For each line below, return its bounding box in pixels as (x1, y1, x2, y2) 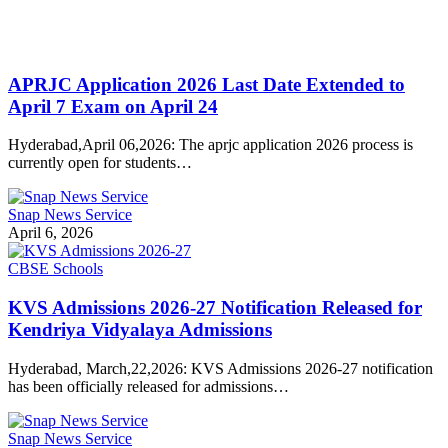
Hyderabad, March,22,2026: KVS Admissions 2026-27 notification (8, 359, 433, 377)
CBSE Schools (8, 260, 103, 278)
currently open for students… (8, 154, 192, 172)
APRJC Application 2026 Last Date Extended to (8, 73, 405, 95)
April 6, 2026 (8, 224, 93, 242)
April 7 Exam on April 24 (8, 95, 218, 117)
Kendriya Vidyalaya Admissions (8, 319, 272, 341)
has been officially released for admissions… (8, 377, 289, 395)
